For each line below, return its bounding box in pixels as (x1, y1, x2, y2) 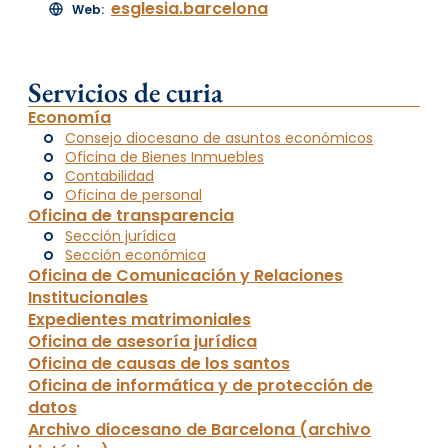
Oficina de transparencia (28, 203, 234, 227)
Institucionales (28, 285, 148, 309)
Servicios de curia (28, 73, 223, 110)
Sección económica (65, 244, 206, 265)
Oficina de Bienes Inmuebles (65, 146, 264, 167)
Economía (28, 105, 111, 129)
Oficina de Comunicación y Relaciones (28, 263, 343, 287)
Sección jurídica (65, 225, 176, 246)
